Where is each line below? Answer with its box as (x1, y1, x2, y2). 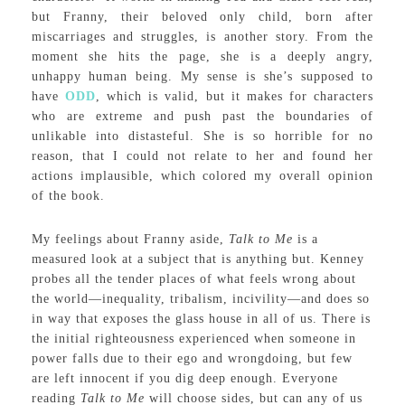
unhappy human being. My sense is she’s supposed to (31, 70, 374, 83)
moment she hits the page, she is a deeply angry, (31, 50, 374, 63)
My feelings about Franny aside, (31, 232, 229, 246)
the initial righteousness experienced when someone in (31, 332, 356, 345)
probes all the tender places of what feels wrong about (31, 272, 356, 286)
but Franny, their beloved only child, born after (31, 10, 374, 24)
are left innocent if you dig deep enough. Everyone (31, 372, 338, 385)
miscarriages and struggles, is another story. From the (31, 30, 374, 43)
